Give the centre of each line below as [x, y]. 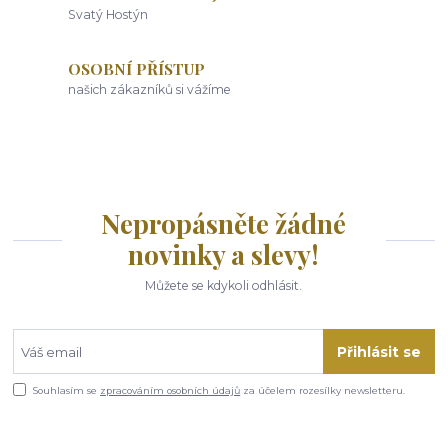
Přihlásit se [378, 351]
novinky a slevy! [224, 254]
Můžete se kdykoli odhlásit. [224, 286]
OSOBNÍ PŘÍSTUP [137, 68]
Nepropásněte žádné [224, 223]
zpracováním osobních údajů [170, 390]
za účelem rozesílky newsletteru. [323, 390]
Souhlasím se [67, 390]
